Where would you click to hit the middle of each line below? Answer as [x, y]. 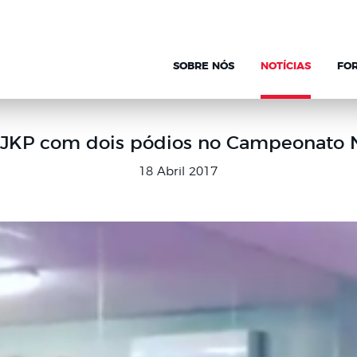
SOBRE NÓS [204, 67]
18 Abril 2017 [178, 172]
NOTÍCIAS [286, 67]
